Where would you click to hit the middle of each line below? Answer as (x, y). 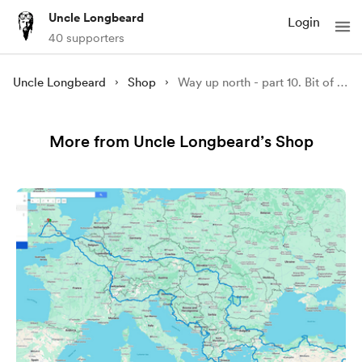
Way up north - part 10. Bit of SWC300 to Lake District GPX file (342, 82)
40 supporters (86, 38)
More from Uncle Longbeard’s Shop (181, 141)
